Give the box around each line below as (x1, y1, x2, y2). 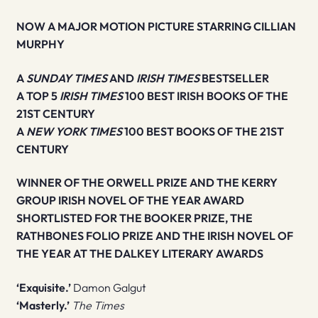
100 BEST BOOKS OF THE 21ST (124, 124, 284, 138)
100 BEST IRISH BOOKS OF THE (122, 88, 288, 103)
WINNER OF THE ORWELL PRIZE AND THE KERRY (16, 175, 278, 190)
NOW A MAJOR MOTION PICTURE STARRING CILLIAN (16, 19, 296, 34)
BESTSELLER (199, 70, 269, 85)
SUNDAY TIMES (26, 70, 107, 85)
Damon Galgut (72, 280, 146, 295)
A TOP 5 (16, 88, 60, 103)
